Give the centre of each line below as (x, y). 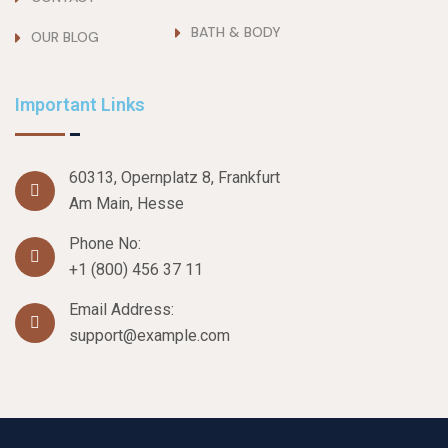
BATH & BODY (236, 31)
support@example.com (149, 336)
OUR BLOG (65, 36)
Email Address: (121, 310)
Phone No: (105, 244)
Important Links (80, 105)
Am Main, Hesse (126, 204)
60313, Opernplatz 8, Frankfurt (174, 178)
